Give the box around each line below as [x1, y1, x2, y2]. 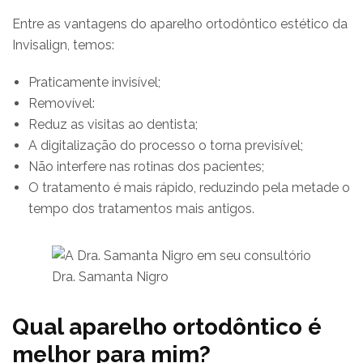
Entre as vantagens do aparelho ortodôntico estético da [12, 15, 348, 32]
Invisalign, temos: [12, 36, 114, 53]
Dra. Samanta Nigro [52, 268, 169, 284]
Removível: [28, 95, 95, 111]
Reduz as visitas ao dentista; [28, 116, 198, 132]
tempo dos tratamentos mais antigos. [28, 200, 254, 216]
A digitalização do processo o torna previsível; [28, 137, 303, 153]
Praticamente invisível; [28, 74, 160, 90]
